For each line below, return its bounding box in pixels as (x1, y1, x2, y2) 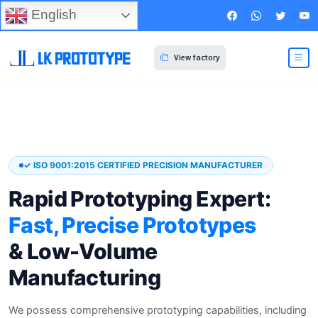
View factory (173, 52, 220, 64)
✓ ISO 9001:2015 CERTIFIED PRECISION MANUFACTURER (23, 160, 263, 171)
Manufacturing (9, 265, 161, 291)
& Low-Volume (9, 238, 158, 265)
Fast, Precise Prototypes (9, 212, 256, 238)
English (28, 6, 77, 22)
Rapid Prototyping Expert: (9, 186, 270, 212)
